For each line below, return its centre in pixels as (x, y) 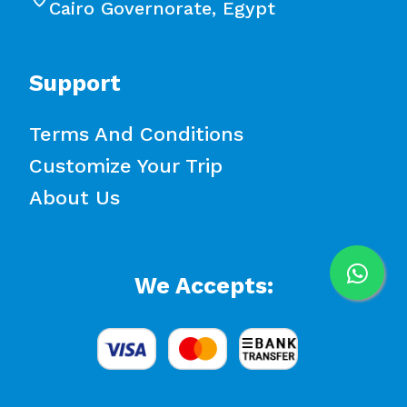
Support (75, 83)
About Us (74, 198)
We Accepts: (203, 286)
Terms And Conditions (136, 134)
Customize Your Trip (126, 166)
